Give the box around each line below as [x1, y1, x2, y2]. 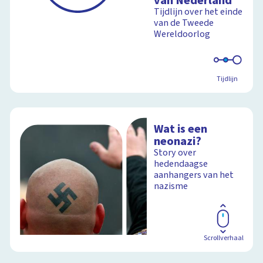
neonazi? [154, 133, 202, 150]
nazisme [154, 180, 188, 193]
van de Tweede [154, 16, 214, 30]
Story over [154, 146, 197, 160]
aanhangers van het [154, 168, 234, 182]
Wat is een [154, 120, 208, 138]
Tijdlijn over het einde [154, 5, 243, 19]
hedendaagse [154, 157, 208, 171]
